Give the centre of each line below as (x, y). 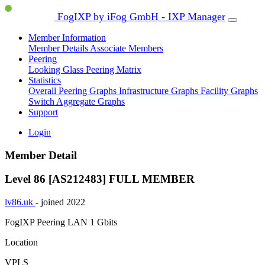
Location (21, 243)
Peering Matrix (114, 70)
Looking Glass (57, 70)
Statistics (45, 80)
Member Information (67, 38)
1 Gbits (104, 222)
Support (43, 112)
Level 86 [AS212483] (57, 179)
